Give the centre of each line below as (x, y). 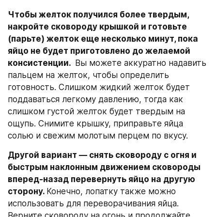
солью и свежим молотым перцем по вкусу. (98, 135)
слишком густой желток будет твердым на (96, 111)
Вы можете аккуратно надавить (139, 63)
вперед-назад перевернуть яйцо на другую (101, 179)
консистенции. (40, 63)
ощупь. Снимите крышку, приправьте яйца (95, 123)
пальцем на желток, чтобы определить (88, 75)
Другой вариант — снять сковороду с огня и (102, 155)
